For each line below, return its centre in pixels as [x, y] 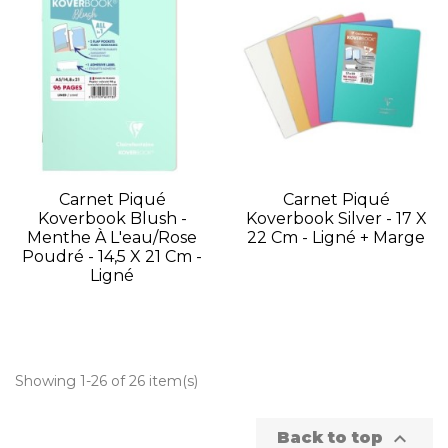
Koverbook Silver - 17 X [336, 219]
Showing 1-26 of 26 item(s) [106, 380]
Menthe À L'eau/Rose [112, 238]
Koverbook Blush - [112, 219]
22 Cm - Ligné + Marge [336, 238]
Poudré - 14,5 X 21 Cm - [112, 257]
